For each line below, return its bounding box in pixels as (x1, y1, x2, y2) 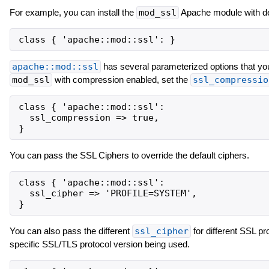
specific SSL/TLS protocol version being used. (9, 238, 190, 249)
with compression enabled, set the (52, 74, 190, 85)
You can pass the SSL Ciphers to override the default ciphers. (9, 150, 249, 160)
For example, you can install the (9, 7, 136, 17)
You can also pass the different (9, 225, 132, 236)
